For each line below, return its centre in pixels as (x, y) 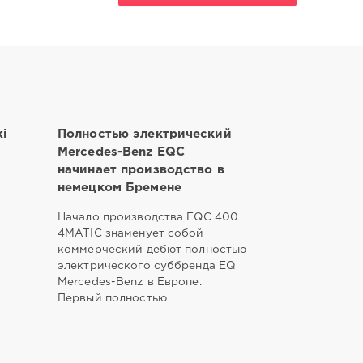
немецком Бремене (119, 187)
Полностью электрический (144, 134)
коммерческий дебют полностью (152, 249)
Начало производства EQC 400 (148, 217)
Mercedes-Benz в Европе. (129, 282)
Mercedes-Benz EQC (121, 152)
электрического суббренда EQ (146, 265)
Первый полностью (112, 298)
